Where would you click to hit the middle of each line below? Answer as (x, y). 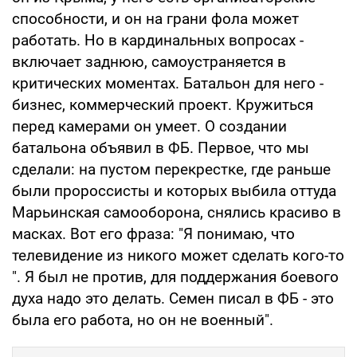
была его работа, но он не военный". (143, 320)
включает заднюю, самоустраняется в (149, 61)
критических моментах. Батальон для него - (168, 83)
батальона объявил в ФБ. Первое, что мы (161, 147)
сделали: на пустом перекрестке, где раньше (171, 169)
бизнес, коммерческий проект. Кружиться (163, 104)
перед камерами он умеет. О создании (149, 126)
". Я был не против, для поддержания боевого (175, 277)
